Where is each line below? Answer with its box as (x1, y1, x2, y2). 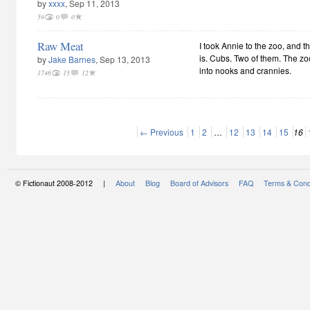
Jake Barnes (48, 53, 95, 65)
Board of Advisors (170, 178, 228, 188)
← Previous (140, 126, 183, 138)
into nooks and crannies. (199, 64, 291, 76)
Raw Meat (37, 38, 84, 54)
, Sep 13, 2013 (95, 53, 150, 65)
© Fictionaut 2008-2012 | (15, 178, 116, 188)
